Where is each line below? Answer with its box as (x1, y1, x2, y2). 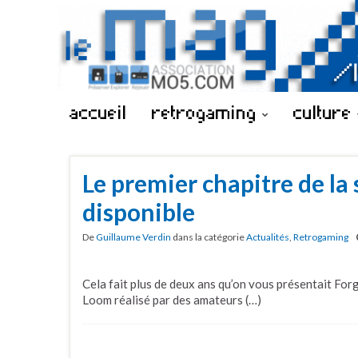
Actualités (246, 231, 289, 243)
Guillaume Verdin (96, 231, 171, 243)
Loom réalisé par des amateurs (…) (82, 292, 261, 307)
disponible (82, 197, 195, 226)
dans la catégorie (171, 231, 246, 243)
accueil (70, 99, 127, 125)
